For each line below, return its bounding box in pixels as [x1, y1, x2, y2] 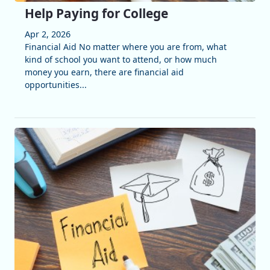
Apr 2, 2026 [24, 28, 71, 40]
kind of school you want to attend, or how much [24, 53, 217, 65]
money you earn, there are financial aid [24, 66, 184, 78]
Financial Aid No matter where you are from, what [24, 40, 227, 52]
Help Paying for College [24, 4, 168, 22]
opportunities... [24, 78, 87, 90]
